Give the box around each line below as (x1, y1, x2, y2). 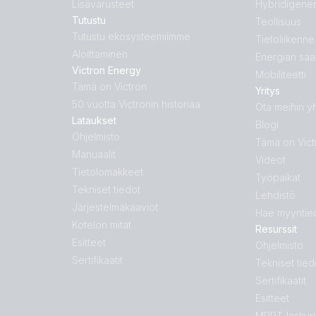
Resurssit (255, 223, 297, 235)
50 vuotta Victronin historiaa (72, 98, 200, 110)
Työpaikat (255, 171, 300, 183)
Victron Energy (72, 64, 141, 76)
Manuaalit (72, 148, 116, 160)
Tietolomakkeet (72, 166, 143, 178)
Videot (255, 154, 286, 166)
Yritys (255, 85, 280, 97)
